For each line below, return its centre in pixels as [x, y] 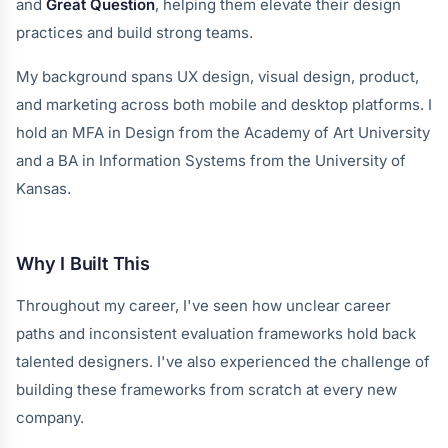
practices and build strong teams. [134, 32]
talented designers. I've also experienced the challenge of [223, 361]
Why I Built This [83, 263]
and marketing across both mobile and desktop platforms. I [224, 104]
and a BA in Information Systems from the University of [211, 160]
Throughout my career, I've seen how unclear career [203, 305]
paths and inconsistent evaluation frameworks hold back [216, 333]
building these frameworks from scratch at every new [206, 389]
